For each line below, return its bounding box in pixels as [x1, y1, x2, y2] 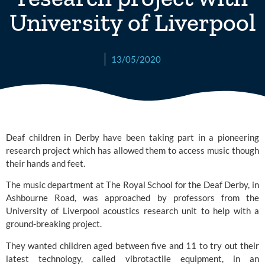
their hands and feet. [6, 157, 85, 169]
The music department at [6, 179, 106, 190]
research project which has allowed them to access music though [6, 144, 259, 156]
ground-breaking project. [6, 218, 102, 230]
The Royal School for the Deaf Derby [106, 179, 248, 190]
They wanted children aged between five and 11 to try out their [6, 240, 259, 251]
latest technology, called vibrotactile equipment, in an [6, 253, 259, 264]
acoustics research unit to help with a [103, 205, 260, 216]
